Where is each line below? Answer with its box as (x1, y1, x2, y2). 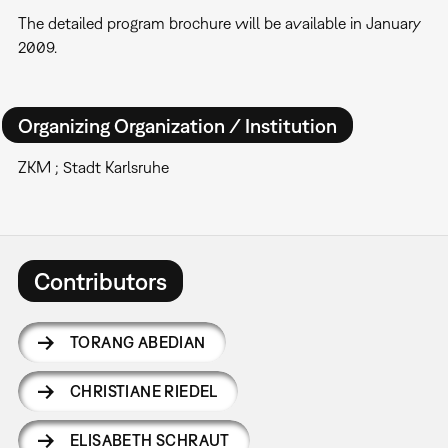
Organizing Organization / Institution (17, 113, 337, 137)
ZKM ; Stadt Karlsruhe (17, 158, 169, 177)
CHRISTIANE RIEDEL (69, 381, 218, 400)
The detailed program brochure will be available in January (17, 14, 421, 33)
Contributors (33, 266, 167, 295)
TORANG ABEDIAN (69, 332, 206, 351)
